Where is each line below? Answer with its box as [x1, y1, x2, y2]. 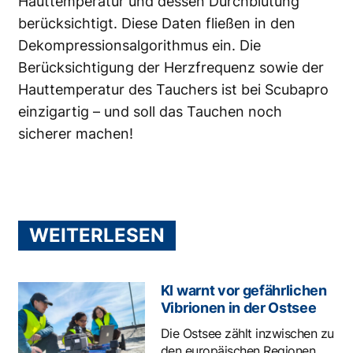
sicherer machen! [18, 125, 133, 143]
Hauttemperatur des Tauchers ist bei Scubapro [18, 81, 329, 98]
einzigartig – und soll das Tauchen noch [18, 103, 282, 121]
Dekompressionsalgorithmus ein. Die [18, 37, 261, 54]
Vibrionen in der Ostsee [160, 299, 317, 317]
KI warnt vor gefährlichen [160, 282, 327, 299]
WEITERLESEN [29, 224, 165, 247]
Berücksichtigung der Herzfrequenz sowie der [18, 59, 324, 76]
